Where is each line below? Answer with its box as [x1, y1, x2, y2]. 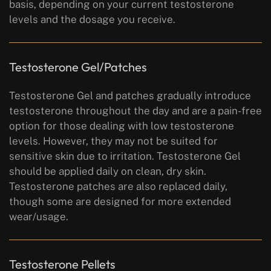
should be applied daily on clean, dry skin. [9, 165, 206, 178]
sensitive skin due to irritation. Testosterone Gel [9, 150, 241, 163]
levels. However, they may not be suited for [9, 135, 218, 148]
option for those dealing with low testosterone [9, 120, 234, 132]
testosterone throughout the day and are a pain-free [9, 105, 262, 117]
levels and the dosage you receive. [9, 13, 175, 26]
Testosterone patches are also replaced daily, [9, 180, 227, 193]
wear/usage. [9, 211, 68, 223]
